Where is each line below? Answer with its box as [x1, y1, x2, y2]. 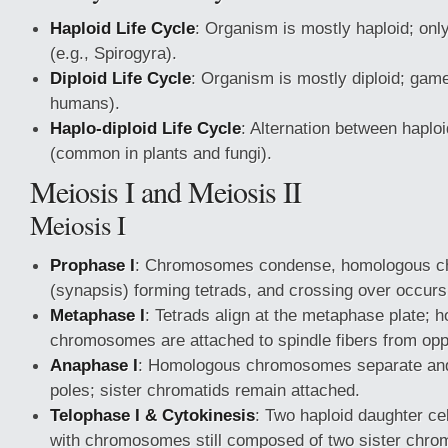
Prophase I [50, 255, 135, 275]
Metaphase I [50, 305, 145, 325]
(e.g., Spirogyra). [50, 43, 177, 63]
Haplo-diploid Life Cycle [50, 118, 241, 138]
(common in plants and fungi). [50, 143, 272, 163]
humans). [50, 93, 120, 113]
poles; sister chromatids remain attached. [50, 380, 360, 400]
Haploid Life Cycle [50, 18, 195, 38]
